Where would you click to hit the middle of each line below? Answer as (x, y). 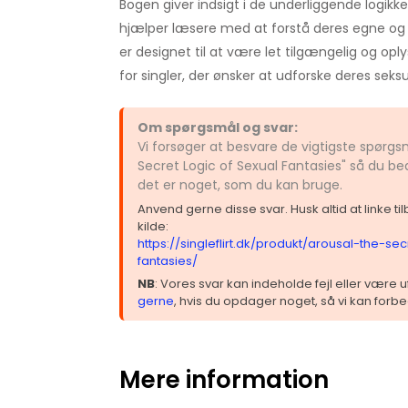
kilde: (153, 226)
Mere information (224, 380)
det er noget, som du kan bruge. (240, 185)
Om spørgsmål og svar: (217, 127)
